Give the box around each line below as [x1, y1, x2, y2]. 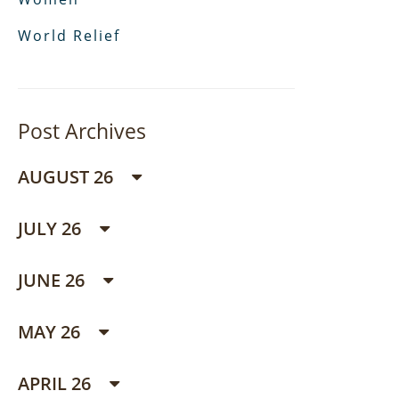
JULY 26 [18, 216, 85, 240]
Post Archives [18, 117, 146, 145]
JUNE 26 [18, 268, 89, 292]
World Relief [18, 26, 120, 45]
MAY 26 [18, 320, 85, 344]
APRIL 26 [18, 371, 95, 395]
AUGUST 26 [18, 165, 118, 189]
